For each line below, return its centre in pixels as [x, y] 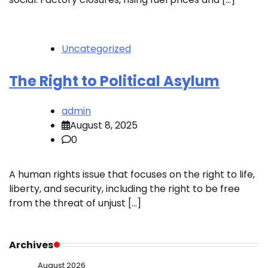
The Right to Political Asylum [114, 81]
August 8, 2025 [104, 125]
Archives [31, 245]
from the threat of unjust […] [75, 203]
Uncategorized [96, 48]
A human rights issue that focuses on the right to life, [132, 174]
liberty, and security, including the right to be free [124, 188]
